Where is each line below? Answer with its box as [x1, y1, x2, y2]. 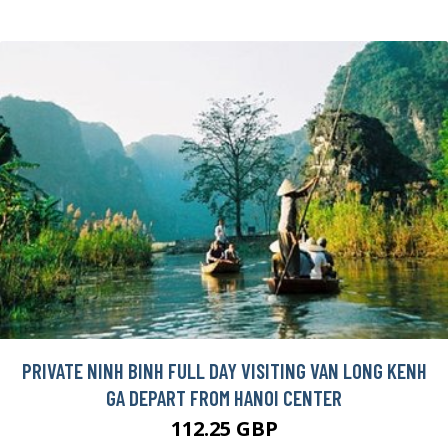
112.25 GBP [170, 415, 278, 443]
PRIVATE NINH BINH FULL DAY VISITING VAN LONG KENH [21, 358, 427, 384]
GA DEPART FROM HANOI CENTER [106, 385, 342, 411]
